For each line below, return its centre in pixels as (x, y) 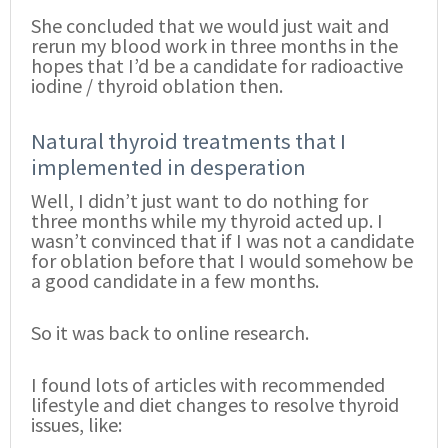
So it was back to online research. (170, 333)
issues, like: (76, 425)
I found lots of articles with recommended (208, 385)
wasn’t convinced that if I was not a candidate (222, 241)
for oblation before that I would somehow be (222, 261)
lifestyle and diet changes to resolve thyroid (215, 405)
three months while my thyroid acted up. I (207, 221)
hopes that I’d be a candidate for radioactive (217, 66)
